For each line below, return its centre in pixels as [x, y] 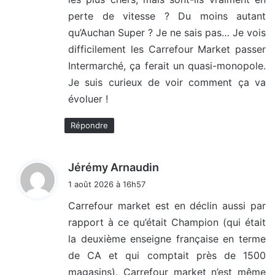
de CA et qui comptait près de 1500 [167, 256]
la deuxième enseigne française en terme [167, 239]
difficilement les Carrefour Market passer [167, 49]
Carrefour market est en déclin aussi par [167, 206]
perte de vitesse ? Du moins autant [167, 16]
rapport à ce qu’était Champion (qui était [167, 223]
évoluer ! [88, 99]
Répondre [89, 126]
